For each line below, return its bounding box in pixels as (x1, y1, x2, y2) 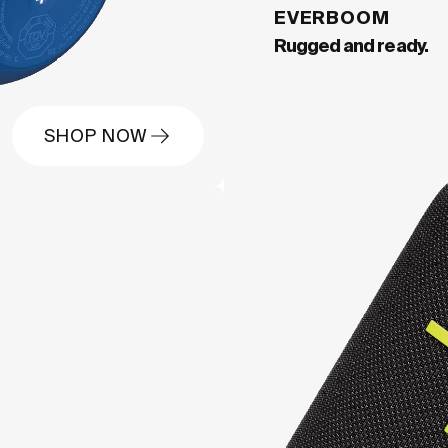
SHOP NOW (43, 125, 148, 146)
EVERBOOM (274, 7, 390, 28)
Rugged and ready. (274, 35, 428, 56)
